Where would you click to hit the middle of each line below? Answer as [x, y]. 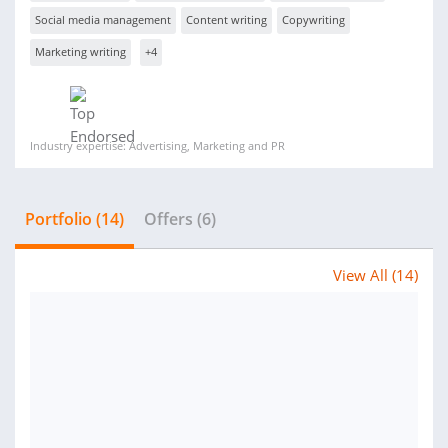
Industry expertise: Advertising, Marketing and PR [157, 145]
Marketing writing [80, 51]
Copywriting [313, 19]
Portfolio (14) [74, 219]
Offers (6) [180, 219]
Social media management [103, 19]
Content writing [226, 19]
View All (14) [375, 275]
